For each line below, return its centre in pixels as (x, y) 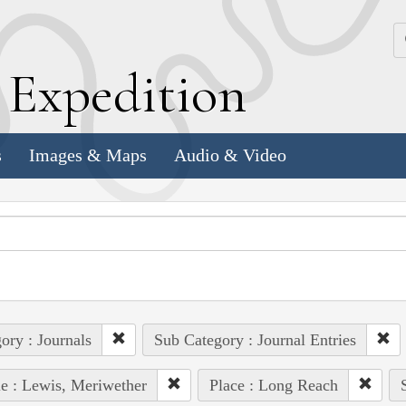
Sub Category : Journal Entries (255, 339)
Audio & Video (230, 155)
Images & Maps (88, 155)
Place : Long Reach (273, 385)
